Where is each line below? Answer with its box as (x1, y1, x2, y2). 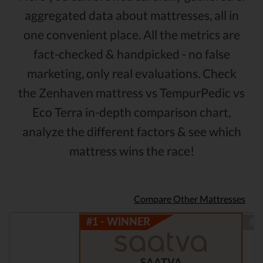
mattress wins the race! (69, 143, 194, 159)
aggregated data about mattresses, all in (24, 8, 239, 23)
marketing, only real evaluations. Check (26, 66, 237, 81)
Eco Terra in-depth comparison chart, (32, 104, 231, 120)
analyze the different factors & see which (22, 124, 241, 139)
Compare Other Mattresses (134, 193, 245, 205)
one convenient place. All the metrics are (23, 27, 240, 42)
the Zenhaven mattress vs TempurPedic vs (18, 85, 245, 100)
